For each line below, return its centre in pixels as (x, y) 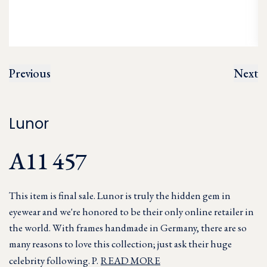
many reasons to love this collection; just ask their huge (120, 244)
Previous (30, 73)
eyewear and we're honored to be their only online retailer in (131, 212)
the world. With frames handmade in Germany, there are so (128, 228)
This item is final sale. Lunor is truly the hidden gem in (120, 195)
